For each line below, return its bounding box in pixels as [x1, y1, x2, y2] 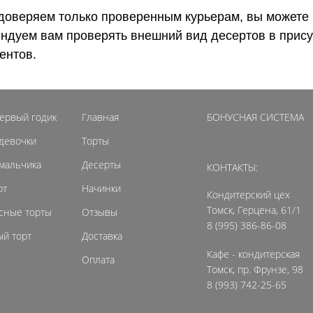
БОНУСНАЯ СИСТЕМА [207, 110, 304, 124]
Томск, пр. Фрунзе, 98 [207, 263, 303, 276]
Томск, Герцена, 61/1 [207, 203, 301, 217]
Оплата [82, 253, 115, 266]
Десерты [82, 158, 121, 171]
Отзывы [82, 205, 117, 219]
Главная [82, 110, 119, 124]
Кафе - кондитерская [207, 247, 300, 261]
